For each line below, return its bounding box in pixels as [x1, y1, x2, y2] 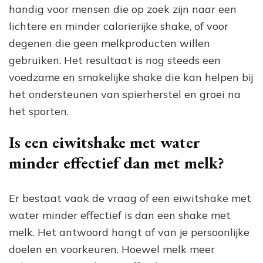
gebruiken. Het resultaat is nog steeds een [9, 53, 221, 68]
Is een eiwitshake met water [9, 131, 200, 153]
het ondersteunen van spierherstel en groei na [9, 87, 241, 102]
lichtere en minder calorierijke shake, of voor [9, 19, 228, 33]
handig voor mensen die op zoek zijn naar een [9, 2, 237, 16]
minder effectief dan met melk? [9, 152, 224, 174]
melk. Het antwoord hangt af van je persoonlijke [9, 225, 249, 240]
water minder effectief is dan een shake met [9, 208, 231, 222]
